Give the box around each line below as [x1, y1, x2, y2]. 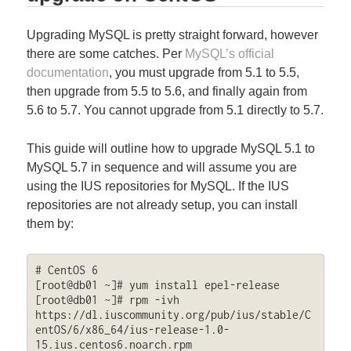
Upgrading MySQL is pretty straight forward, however [27, 27, 319, 42]
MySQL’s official [185, 46, 275, 60]
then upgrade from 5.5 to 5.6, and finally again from [27, 84, 308, 98]
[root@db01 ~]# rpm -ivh [34, 292, 179, 306]
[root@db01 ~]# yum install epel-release [34, 277, 280, 291]
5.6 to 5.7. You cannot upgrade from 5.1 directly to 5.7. [27, 103, 324, 117]
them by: [27, 217, 74, 231]
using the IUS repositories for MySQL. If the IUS [27, 179, 290, 194]
